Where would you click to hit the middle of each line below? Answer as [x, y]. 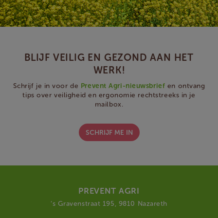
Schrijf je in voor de [47, 86]
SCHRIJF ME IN [109, 133]
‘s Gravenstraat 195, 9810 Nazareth [109, 204]
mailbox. [109, 104]
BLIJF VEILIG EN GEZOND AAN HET [109, 57]
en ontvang [185, 86]
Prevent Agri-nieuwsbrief [123, 86]
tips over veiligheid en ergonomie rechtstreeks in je [109, 95]
